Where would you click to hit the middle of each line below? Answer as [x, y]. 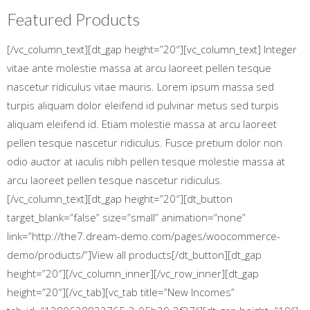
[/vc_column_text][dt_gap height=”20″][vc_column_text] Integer [152, 49]
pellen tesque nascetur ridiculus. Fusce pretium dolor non [145, 143]
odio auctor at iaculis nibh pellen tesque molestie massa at [146, 161]
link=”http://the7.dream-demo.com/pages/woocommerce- [144, 236]
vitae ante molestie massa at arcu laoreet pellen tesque [139, 68]
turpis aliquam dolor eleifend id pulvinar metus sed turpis [143, 105]
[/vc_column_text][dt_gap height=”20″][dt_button [120, 199]
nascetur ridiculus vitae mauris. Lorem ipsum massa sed [140, 86]
